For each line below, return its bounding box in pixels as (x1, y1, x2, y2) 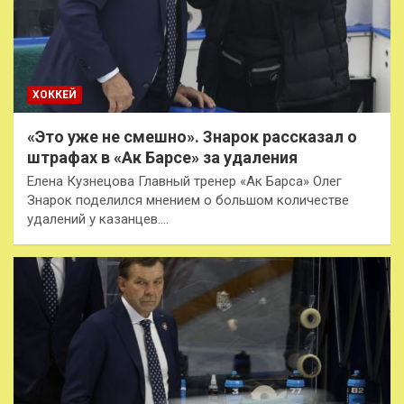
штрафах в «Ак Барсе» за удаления (27, 147, 298, 167)
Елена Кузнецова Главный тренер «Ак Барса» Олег (27, 172, 342, 189)
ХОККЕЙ (32, 87, 77, 101)
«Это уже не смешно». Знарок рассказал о (27, 126, 357, 146)
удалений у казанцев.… (27, 210, 169, 227)
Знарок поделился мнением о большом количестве (27, 191, 349, 208)
